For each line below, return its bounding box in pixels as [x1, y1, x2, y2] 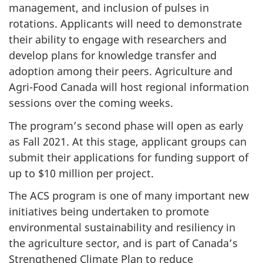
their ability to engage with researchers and [9, 32, 227, 47]
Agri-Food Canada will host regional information [9, 80, 249, 95]
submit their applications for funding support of [9, 150, 248, 164]
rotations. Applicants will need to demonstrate [9, 16, 242, 31]
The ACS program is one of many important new [9, 188, 249, 203]
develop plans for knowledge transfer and [9, 48, 217, 63]
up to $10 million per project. [9, 166, 154, 180]
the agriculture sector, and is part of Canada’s [9, 236, 238, 251]
